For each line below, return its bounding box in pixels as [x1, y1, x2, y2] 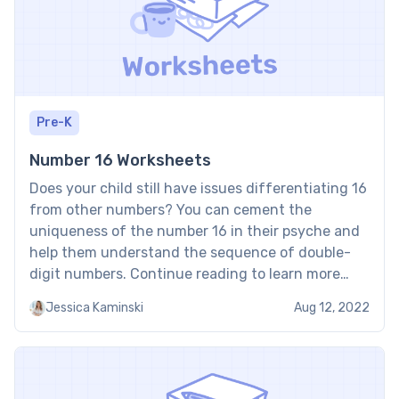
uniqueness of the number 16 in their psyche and [29, 223, 360, 240]
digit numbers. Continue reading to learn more [29, 265, 340, 283]
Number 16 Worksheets [29, 151, 211, 171]
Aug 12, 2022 [294, 300, 370, 316]
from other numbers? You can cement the [29, 201, 312, 219]
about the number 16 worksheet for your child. [29, 287, 341, 305]
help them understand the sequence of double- [29, 244, 351, 262]
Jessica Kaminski [45, 300, 143, 316]
